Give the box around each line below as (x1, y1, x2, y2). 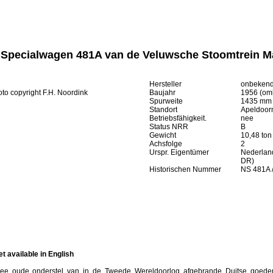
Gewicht (149, 131, 176, 140)
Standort (149, 105, 177, 114)
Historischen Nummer (149, 165, 221, 174)
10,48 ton (241, 131, 272, 140)
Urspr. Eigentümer (149, 148, 209, 157)
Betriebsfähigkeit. (149, 114, 207, 122)
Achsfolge (149, 140, 182, 148)
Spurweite (149, 97, 183, 105)
